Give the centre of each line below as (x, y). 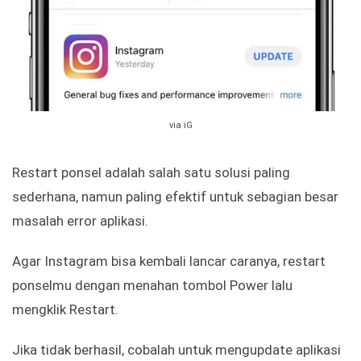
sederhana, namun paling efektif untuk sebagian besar (175, 197)
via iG (180, 126)
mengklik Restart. (65, 310)
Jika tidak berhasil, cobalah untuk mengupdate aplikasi (176, 350)
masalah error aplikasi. (80, 221)
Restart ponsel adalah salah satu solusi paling (151, 173)
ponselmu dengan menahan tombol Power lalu (152, 286)
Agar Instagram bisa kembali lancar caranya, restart (169, 261)
